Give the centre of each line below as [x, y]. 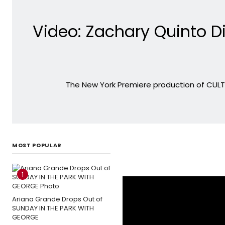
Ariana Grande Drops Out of [57, 199]
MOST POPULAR [37, 145]
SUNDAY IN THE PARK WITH [53, 208]
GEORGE [25, 217]
